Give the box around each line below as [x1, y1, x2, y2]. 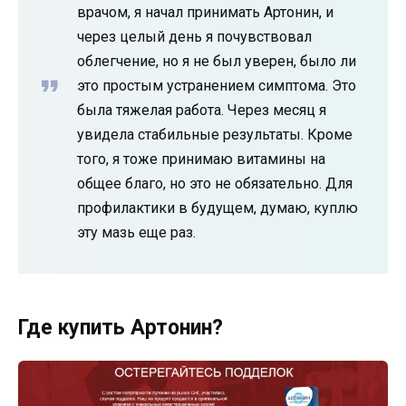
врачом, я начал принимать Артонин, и [77, 3, 333, 21]
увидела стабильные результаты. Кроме [77, 125, 353, 143]
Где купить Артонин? [18, 314, 223, 340]
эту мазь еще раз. [77, 223, 196, 241]
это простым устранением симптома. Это [77, 76, 356, 94]
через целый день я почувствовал [77, 27, 312, 45]
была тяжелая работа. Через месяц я [77, 101, 326, 119]
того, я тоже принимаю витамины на [77, 150, 325, 168]
